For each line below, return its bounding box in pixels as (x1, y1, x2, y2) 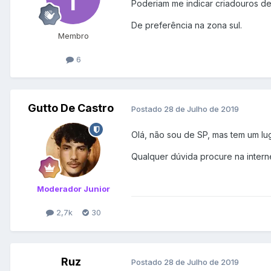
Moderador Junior (36, 184, 110, 194)
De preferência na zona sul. (131, 20, 242, 31)
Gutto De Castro (28, 102, 114, 115)
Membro (57, 31, 89, 41)
